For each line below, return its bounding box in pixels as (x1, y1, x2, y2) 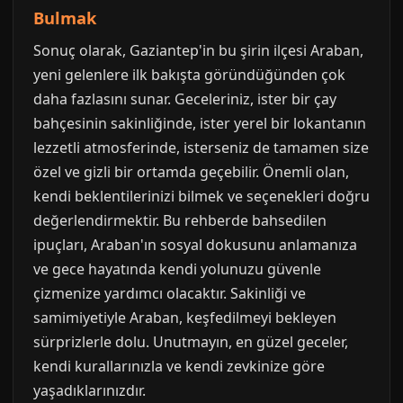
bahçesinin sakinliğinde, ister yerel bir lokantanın (33, 113, 366, 133)
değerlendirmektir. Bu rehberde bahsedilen (33, 210, 327, 230)
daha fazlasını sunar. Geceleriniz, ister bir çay (33, 89, 336, 109)
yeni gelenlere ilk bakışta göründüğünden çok (33, 65, 345, 85)
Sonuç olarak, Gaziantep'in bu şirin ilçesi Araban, (33, 40, 363, 60)
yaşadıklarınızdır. (33, 381, 146, 400)
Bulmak (33, 6, 96, 29)
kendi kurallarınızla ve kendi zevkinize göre (33, 356, 325, 376)
